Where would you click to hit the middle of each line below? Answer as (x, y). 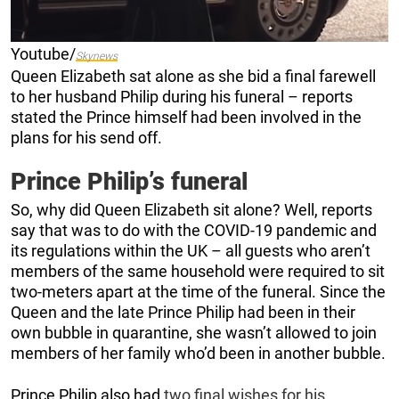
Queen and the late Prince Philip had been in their (183, 312)
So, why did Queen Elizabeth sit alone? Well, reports (191, 209)
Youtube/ (43, 53)
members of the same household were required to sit (198, 271)
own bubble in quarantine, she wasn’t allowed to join (194, 332)
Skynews (97, 56)
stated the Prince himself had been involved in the (186, 117)
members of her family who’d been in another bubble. (198, 353)
